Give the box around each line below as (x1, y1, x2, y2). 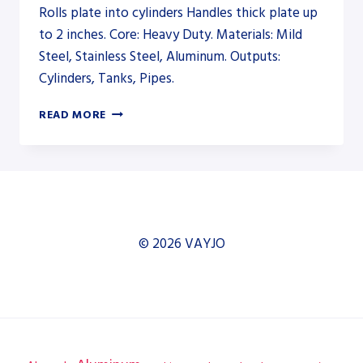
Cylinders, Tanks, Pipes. (39, 68, 174, 88)
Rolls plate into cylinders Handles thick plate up (39, 2, 318, 23)
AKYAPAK (105, 103, 160, 118)
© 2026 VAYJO (138, 234, 225, 254)
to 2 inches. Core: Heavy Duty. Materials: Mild (39, 24, 302, 45)
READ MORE (39, 107, 107, 122)
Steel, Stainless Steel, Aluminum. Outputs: (39, 46, 280, 66)
